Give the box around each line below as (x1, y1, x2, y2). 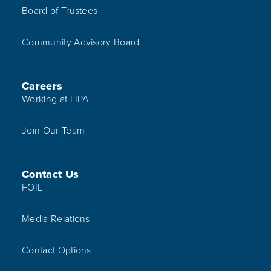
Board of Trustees (22, 4, 98, 18)
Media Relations (22, 212, 90, 226)
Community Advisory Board (22, 35, 140, 50)
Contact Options (22, 243, 91, 258)
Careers (22, 78, 63, 94)
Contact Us (22, 166, 79, 183)
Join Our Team (22, 123, 85, 138)
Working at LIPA (22, 92, 89, 106)
